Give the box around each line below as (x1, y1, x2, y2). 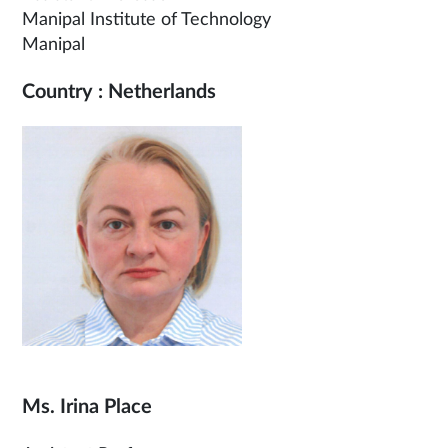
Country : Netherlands (22, 82, 216, 103)
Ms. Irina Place (22, 397, 152, 418)
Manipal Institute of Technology (22, 11, 271, 30)
